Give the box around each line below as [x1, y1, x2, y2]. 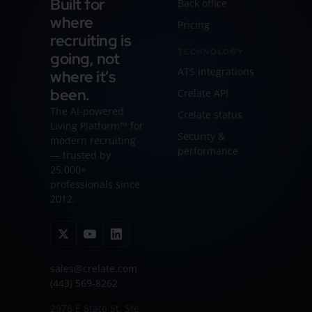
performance [178, 144, 238, 158]
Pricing [178, 18, 210, 32]
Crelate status [178, 108, 242, 122]
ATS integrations [178, 65, 254, 79]
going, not [50, 49, 120, 70]
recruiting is [50, 31, 132, 52]
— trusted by [50, 149, 111, 162]
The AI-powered [50, 105, 124, 118]
